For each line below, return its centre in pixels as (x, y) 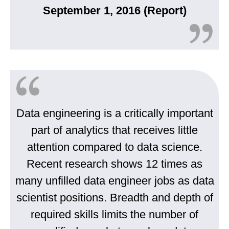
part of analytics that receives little (114, 130)
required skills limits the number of (114, 215)
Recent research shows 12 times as (114, 164)
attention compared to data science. (114, 147)
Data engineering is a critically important (114, 113)
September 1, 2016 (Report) (114, 11)
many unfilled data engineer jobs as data (114, 181)
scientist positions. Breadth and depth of (114, 198)
